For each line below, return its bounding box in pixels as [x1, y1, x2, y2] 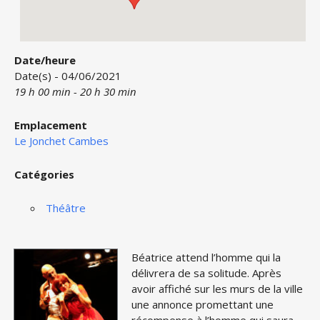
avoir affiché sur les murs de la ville [131, 281, 303, 296]
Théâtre [45, 201, 86, 215]
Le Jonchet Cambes [14, 134, 109, 148]
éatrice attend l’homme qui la [139, 250, 281, 264]
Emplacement [14, 118, 87, 132]
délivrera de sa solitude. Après [131, 266, 281, 280]
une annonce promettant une [131, 297, 274, 311]
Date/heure [14, 53, 76, 67]
